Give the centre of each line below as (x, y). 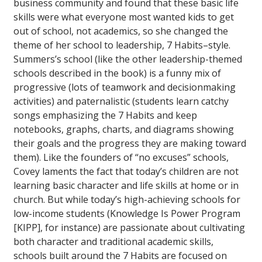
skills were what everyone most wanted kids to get (124, 17)
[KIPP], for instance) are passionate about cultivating (129, 228)
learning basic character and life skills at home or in (126, 186)
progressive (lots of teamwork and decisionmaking (125, 87)
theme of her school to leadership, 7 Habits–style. (122, 45)
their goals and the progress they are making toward (130, 144)
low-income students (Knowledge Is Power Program (127, 214)
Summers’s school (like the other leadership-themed (128, 59)
